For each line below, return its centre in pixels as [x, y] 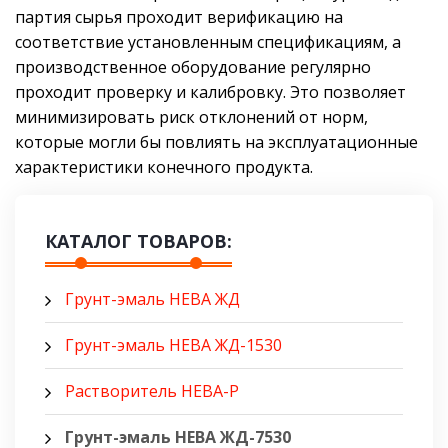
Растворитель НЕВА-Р [152, 391]
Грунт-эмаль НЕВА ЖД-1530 [173, 345]
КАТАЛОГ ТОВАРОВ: [138, 241]
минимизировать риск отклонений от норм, [191, 117]
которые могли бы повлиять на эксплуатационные [216, 142]
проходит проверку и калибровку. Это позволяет [210, 92]
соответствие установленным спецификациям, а [208, 42]
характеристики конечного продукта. [164, 167]
